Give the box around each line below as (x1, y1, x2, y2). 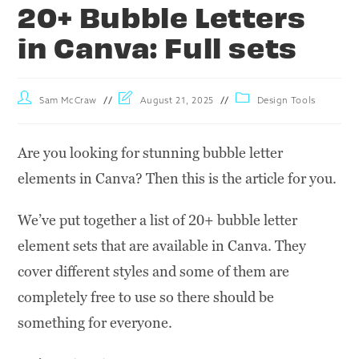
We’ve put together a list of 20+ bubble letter (18, 211, 298, 230)
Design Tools (256, 97, 316, 107)
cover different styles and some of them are (18, 262, 290, 281)
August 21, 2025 (139, 97, 214, 107)
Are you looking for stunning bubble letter (18, 143, 284, 163)
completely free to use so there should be (18, 288, 275, 307)
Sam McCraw (39, 97, 98, 107)
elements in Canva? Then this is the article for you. (18, 169, 337, 188)
